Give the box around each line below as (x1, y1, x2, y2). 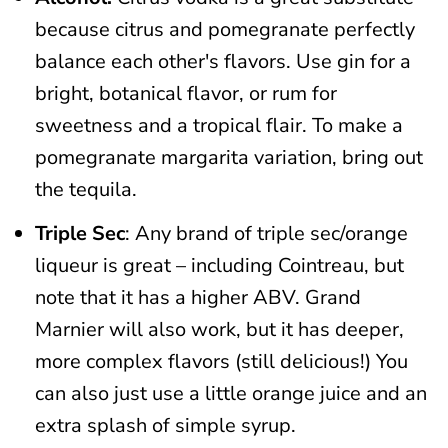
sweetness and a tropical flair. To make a (34, 112, 403, 139)
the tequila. (34, 176, 137, 203)
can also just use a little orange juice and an (34, 380, 427, 407)
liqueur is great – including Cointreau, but (34, 252, 404, 279)
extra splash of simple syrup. (34, 412, 296, 439)
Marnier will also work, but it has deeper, (34, 316, 404, 343)
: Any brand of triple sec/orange (124, 220, 408, 247)
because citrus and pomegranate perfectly (34, 16, 415, 43)
